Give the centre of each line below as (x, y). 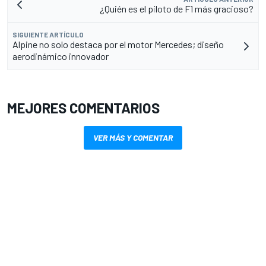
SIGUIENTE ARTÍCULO (48, 34)
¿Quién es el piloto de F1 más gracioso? (177, 9)
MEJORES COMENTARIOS (83, 108)
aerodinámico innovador (61, 56)
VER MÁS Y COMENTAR (133, 137)
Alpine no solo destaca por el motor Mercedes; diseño (118, 44)
